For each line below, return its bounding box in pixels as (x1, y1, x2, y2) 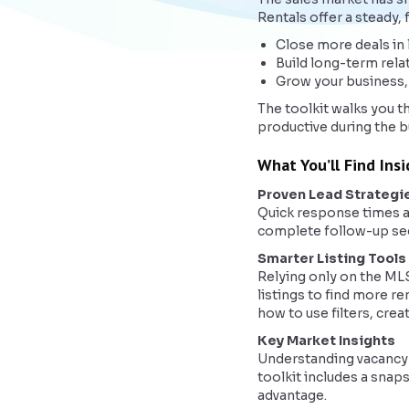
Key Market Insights (257, 332, 395, 349)
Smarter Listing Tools (257, 250, 406, 267)
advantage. (257, 387, 327, 404)
